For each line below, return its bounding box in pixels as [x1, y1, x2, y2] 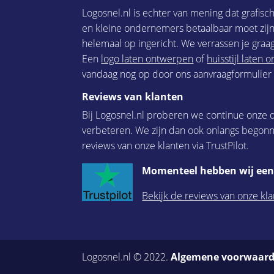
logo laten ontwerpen [101, 51, 194, 65]
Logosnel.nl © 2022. [82, 250, 171, 264]
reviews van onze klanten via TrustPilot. [82, 138, 250, 152]
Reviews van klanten [82, 89, 184, 103]
